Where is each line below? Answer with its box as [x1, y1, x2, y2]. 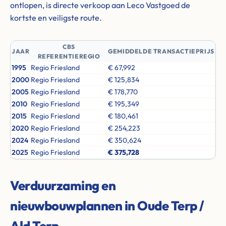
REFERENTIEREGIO [37, 52, 100, 60]
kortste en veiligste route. [10, 13, 102, 23]
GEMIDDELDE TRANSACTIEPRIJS [108, 47, 214, 55]
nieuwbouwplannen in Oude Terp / [10, 197, 204, 214]
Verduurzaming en [10, 177, 116, 194]
